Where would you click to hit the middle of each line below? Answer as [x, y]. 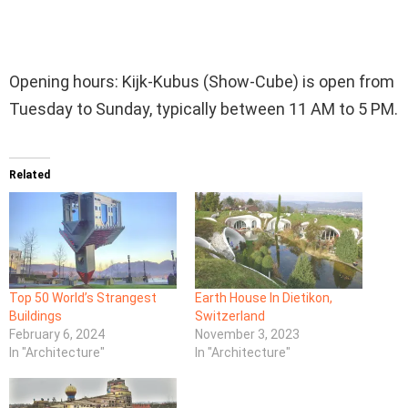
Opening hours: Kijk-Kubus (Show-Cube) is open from [202, 82]
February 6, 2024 [57, 334]
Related [30, 175]
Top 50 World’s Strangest [83, 297]
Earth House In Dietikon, [265, 297]
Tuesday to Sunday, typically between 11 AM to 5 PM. [204, 109]
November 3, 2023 [247, 334]
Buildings [36, 316]
